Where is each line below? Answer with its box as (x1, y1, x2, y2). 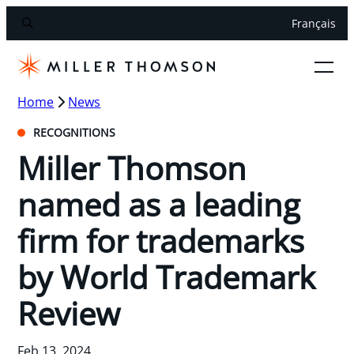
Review (17, 291, 121, 335)
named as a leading (17, 182, 301, 226)
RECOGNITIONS (30, 124, 116, 140)
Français (291, 16, 336, 32)
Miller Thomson (17, 145, 247, 190)
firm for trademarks (17, 218, 305, 262)
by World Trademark (17, 254, 316, 299)
